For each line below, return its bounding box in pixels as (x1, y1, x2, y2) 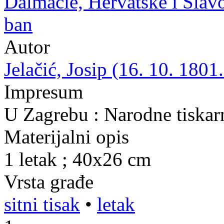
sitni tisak (4, 193, 80, 215)
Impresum (4, 81, 83, 102)
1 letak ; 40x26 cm (4, 148, 151, 170)
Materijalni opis (4, 126, 129, 147)
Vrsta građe (4, 171, 93, 192)
